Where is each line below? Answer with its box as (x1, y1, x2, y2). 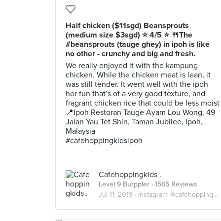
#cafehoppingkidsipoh (66, 136, 143, 146)
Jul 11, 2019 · (99, 190, 138, 199)
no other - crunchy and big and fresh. (66, 49, 195, 59)
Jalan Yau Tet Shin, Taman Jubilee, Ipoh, (66, 117, 203, 127)
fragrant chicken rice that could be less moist (66, 98, 220, 108)
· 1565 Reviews (149, 180, 197, 188)
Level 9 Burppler (99, 180, 149, 188)
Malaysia (66, 126, 95, 136)
